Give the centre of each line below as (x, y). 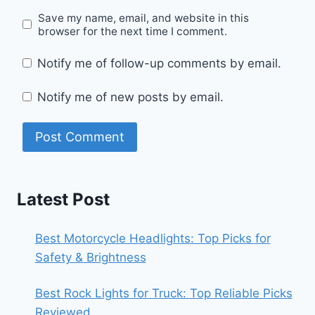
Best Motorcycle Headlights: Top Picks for (153, 238)
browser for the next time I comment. (133, 31)
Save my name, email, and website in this (144, 18)
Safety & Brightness (90, 257)
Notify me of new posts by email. (131, 97)
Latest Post (63, 199)
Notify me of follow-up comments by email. (160, 64)
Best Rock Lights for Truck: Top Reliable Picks (163, 293)
